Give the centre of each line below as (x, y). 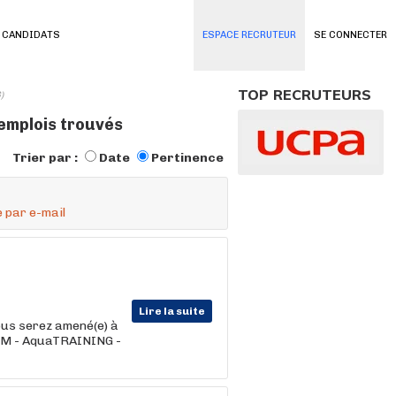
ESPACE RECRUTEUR (249, 35)
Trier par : (46, 158)
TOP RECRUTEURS (305, 95)
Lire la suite (172, 311)
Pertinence (187, 158)
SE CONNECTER (350, 35)
